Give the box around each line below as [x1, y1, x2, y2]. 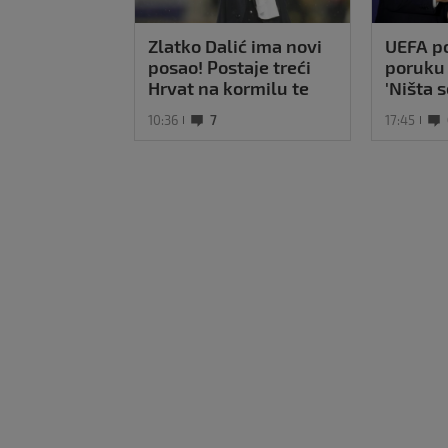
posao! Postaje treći [148, 56, 311, 79]
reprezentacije [148, 98, 269, 121]
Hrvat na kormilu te [148, 77, 309, 100]
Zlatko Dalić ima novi [148, 35, 322, 58]
